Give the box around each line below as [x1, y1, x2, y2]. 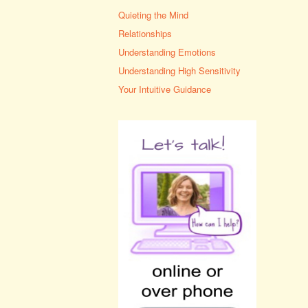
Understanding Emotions [118, 45, 216, 59]
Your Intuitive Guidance [118, 82, 211, 96]
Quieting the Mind [118, 8, 188, 22]
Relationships [118, 27, 172, 41]
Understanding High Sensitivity [118, 64, 241, 78]
